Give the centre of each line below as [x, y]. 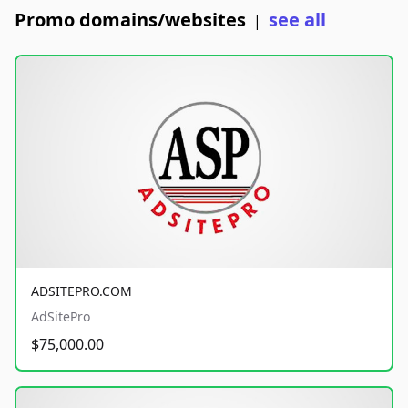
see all [297, 20]
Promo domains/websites [130, 20]
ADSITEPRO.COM [82, 291]
